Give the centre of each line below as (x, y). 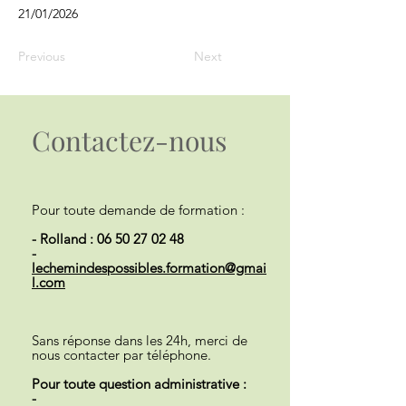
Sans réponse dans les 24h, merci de (140, 340)
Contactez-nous (129, 140)
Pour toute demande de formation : (140, 210)
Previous (42, 56)
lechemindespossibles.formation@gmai (149, 268)
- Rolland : (64, 239)
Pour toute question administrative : (139, 384)
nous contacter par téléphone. (123, 355)
